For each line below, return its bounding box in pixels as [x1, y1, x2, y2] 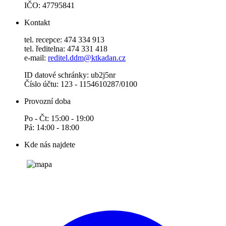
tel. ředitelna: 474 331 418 [24, 44, 107, 53]
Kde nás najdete [24, 140, 75, 149]
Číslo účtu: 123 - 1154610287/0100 [24, 80, 137, 89]
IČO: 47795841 [24, 1, 75, 10]
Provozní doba [24, 97, 71, 106]
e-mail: [24, 53, 48, 63]
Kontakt [24, 18, 50, 27]
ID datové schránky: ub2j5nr [24, 71, 116, 80]
